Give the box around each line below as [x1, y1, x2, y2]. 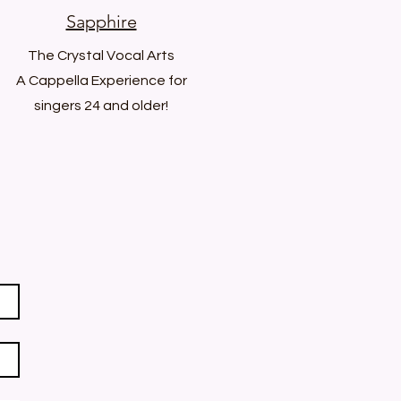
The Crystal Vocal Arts [28, 48, 175, 63]
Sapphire [65, 11, 137, 32]
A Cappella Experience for [15, 73, 187, 88]
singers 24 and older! [34, 98, 168, 113]
